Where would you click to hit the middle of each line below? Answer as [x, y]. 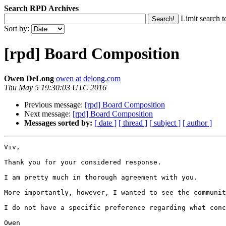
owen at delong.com [88, 78]
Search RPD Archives [41, 8]
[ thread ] [133, 123]
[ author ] [197, 123]
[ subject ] [165, 123]
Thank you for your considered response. [83, 162]
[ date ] [105, 123]
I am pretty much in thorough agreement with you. [101, 177]
